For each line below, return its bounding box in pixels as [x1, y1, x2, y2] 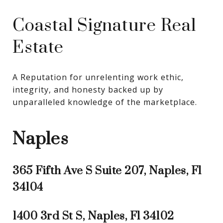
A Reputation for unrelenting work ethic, [12, 72, 184, 83]
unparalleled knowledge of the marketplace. [12, 97, 197, 108]
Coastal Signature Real [12, 15, 196, 37]
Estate [12, 37, 64, 59]
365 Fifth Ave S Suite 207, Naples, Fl [12, 164, 202, 179]
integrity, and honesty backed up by [12, 84, 163, 96]
